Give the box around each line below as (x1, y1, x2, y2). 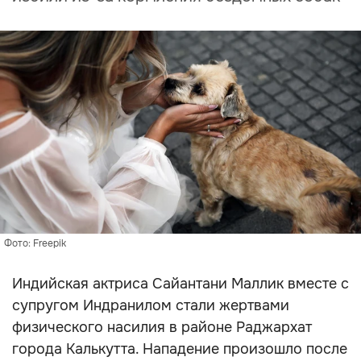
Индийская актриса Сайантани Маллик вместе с (12, 275, 349, 293)
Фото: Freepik (4, 237, 66, 250)
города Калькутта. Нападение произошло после (12, 340, 347, 358)
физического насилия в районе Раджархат (12, 318, 312, 336)
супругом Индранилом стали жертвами (12, 297, 289, 314)
